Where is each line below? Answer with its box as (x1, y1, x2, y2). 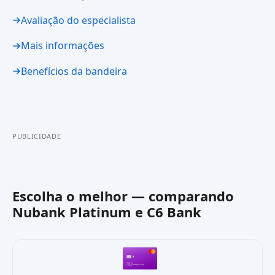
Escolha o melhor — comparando (12, 187, 234, 206)
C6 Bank (147, 203, 201, 222)
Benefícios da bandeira (21, 64, 127, 78)
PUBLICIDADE (12, 131, 61, 141)
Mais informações (21, 39, 104, 53)
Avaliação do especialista (21, 13, 136, 27)
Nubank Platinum (12, 203, 131, 222)
